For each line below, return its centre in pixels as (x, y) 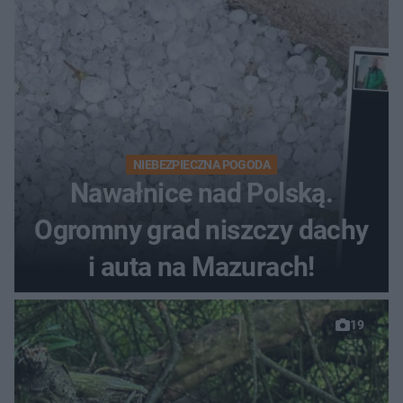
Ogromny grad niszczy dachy (201, 230)
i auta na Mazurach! (201, 267)
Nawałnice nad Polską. (201, 193)
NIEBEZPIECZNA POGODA (201, 165)
